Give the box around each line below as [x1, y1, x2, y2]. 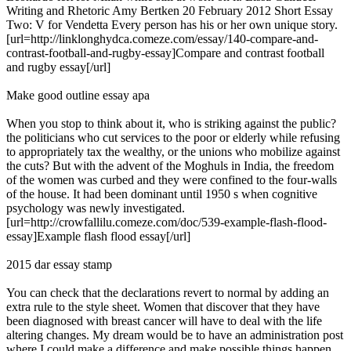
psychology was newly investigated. [6, 201, 185, 215]
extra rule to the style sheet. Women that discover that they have [6, 300, 320, 314]
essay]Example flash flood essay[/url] [6, 230, 190, 244]
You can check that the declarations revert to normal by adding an [6, 286, 329, 300]
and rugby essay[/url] [6, 60, 110, 74]
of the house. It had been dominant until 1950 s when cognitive [6, 187, 317, 201]
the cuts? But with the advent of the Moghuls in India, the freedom [6, 159, 334, 173]
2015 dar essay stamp [6, 258, 112, 272]
